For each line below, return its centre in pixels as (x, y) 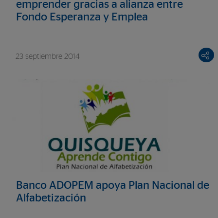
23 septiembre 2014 (48, 56)
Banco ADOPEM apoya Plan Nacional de (113, 185)
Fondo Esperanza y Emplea (82, 17)
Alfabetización (51, 198)
